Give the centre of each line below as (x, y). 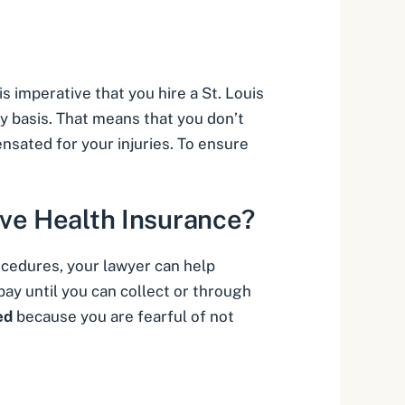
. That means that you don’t (146, 118)
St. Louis (233, 93)
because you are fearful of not (123, 317)
